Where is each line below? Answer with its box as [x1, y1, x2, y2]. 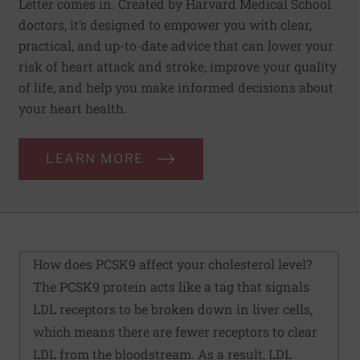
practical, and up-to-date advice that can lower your [18, 37, 333, 55]
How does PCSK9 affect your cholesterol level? [33, 256, 312, 273]
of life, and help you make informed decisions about [18, 79, 333, 96]
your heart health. [18, 100, 127, 117]
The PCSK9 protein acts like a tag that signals [33, 278, 309, 296]
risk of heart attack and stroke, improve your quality [18, 58, 337, 76]
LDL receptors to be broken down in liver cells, [33, 301, 313, 318]
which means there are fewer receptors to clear [33, 323, 317, 341]
